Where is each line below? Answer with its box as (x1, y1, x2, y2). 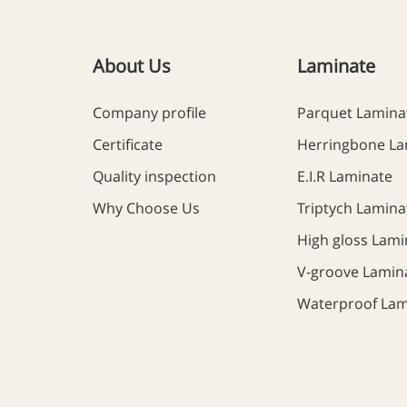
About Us (93, 54, 171, 79)
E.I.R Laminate (297, 166, 393, 187)
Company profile (93, 103, 206, 124)
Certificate (93, 134, 163, 155)
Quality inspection (93, 166, 216, 187)
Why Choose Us (93, 198, 200, 219)
